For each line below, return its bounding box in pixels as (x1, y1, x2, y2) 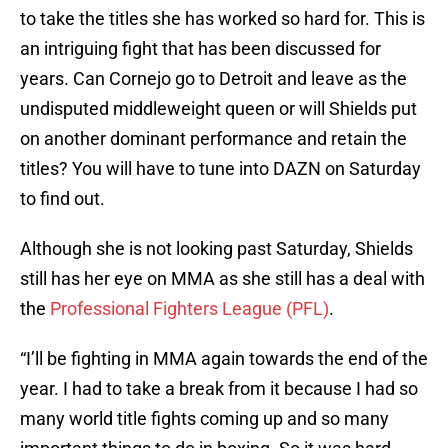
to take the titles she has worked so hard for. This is (20, 8, 425, 30)
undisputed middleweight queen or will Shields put (20, 98, 417, 120)
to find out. (20, 188, 105, 210)
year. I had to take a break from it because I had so (20, 378, 418, 400)
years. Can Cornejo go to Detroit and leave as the (20, 68, 407, 90)
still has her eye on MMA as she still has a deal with (20, 268, 425, 290)
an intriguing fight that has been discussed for (20, 38, 381, 60)
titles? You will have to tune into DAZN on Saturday (20, 158, 421, 180)
